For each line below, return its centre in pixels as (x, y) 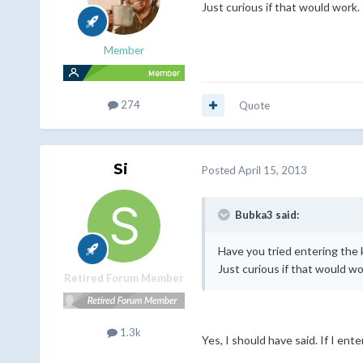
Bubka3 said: (265, 214)
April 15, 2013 (272, 171)
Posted (220, 171)
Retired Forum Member (124, 278)
